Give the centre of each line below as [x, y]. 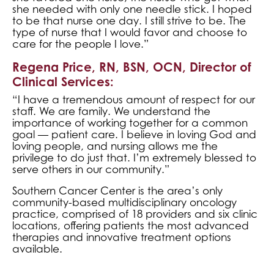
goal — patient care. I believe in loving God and [134, 135]
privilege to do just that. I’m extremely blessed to [134, 158]
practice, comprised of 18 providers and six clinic [135, 214]
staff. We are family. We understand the [111, 112]
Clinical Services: [63, 82]
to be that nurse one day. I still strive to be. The [129, 21]
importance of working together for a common [130, 123]
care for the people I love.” [80, 44]
